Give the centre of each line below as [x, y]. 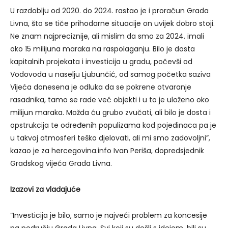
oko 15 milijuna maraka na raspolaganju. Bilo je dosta [103, 49]
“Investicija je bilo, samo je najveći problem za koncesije [109, 216]
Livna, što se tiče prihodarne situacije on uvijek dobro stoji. [112, 24]
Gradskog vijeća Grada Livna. [61, 164]
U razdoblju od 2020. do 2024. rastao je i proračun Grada [109, 11]
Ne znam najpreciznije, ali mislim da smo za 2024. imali [107, 36]
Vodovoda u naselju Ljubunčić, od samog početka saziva [110, 75]
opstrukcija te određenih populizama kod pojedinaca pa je [113, 125]
